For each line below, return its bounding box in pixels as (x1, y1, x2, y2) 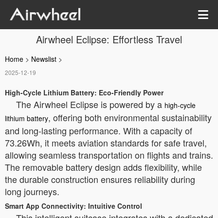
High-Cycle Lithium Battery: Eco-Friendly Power (5, 88, 163, 97)
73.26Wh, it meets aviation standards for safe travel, (5, 136, 207, 149)
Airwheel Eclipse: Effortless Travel (36, 32, 182, 46)
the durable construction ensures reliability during (5, 173, 195, 185)
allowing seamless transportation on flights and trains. (5, 148, 213, 161)
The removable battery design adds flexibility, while (5, 161, 202, 173)
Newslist (31, 54, 56, 64)
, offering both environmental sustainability (48, 111, 212, 124)
